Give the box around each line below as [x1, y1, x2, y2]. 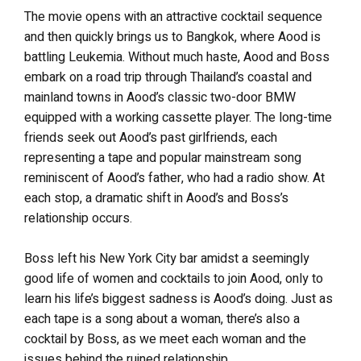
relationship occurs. [24, 209, 132, 228]
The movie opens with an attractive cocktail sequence [24, 7, 322, 27]
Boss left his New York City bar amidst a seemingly [24, 249, 309, 268]
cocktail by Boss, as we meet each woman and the [24, 330, 306, 349]
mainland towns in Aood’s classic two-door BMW [24, 88, 296, 107]
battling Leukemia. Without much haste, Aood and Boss [24, 48, 330, 67]
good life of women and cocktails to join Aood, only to [24, 269, 323, 288]
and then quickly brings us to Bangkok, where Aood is [24, 27, 321, 47]
